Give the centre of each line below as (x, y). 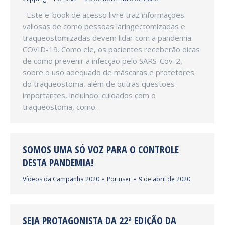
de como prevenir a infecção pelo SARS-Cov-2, (102, 61)
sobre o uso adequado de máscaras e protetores (108, 72)
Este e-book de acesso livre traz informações (103, 15)
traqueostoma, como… (62, 107)
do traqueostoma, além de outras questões (99, 84)
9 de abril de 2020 (164, 179)
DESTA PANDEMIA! (58, 162)
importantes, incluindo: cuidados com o (89, 95)
